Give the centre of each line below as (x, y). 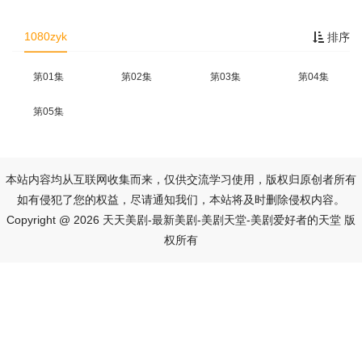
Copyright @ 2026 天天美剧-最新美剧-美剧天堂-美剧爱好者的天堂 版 (181, 220)
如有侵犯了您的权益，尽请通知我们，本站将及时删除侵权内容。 (181, 200)
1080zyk (46, 36)
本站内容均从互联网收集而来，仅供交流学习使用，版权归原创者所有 (181, 179)
